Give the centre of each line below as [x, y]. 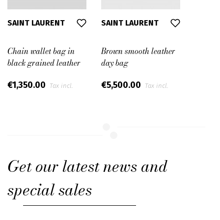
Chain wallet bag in [41, 51]
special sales [50, 190]
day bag [115, 63]
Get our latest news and [87, 166]
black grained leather [44, 63]
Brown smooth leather [138, 51]
